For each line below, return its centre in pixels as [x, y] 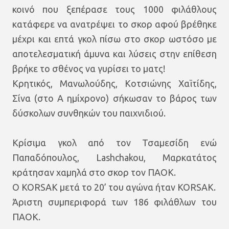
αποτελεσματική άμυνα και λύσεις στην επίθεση [114, 54]
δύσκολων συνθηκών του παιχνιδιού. [90, 113]
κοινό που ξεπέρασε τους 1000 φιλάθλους [114, 9]
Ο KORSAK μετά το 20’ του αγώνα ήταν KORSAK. [114, 187]
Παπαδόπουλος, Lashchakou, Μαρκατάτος [114, 157]
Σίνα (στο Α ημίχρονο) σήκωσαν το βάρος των [114, 98]
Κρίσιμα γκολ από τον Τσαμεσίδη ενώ [114, 143]
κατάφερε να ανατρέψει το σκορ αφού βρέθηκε [114, 24]
